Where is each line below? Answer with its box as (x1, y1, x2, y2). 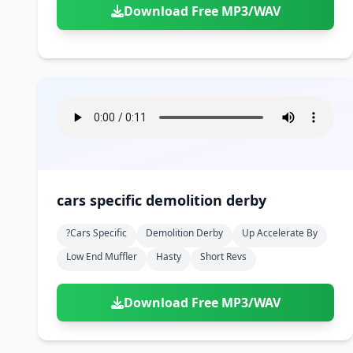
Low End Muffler (66, 250, 137, 263)
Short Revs (200, 250, 247, 263)
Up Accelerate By (242, 226, 318, 240)
